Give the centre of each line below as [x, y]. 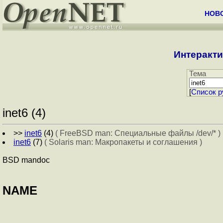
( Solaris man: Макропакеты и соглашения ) [123, 142]
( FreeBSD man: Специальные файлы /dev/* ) [138, 133]
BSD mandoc [26, 160]
